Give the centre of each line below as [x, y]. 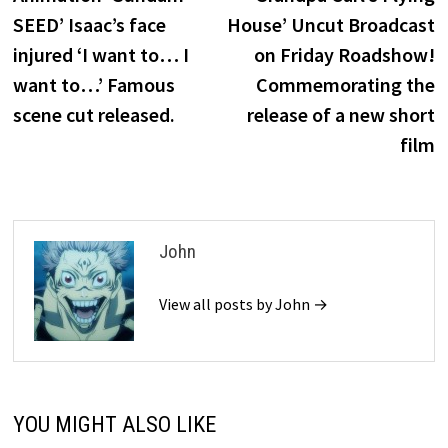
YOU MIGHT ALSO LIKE [115, 425]
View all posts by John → [244, 304]
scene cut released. [94, 115]
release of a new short [340, 115]
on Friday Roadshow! [344, 55]
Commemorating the [345, 85]
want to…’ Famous [94, 85]
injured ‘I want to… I [101, 55]
